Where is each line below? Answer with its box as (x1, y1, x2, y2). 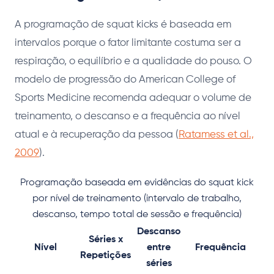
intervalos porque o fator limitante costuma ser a (15, 38, 241, 49)
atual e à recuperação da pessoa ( (15, 130, 179, 141)
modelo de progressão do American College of (15, 75, 235, 86)
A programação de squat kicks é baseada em (15, 20, 231, 31)
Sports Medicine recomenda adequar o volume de (15, 93, 251, 104)
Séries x (88, 235, 123, 245)
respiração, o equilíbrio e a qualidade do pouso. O (15, 56, 252, 67)
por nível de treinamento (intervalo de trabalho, (32, 194, 242, 204)
